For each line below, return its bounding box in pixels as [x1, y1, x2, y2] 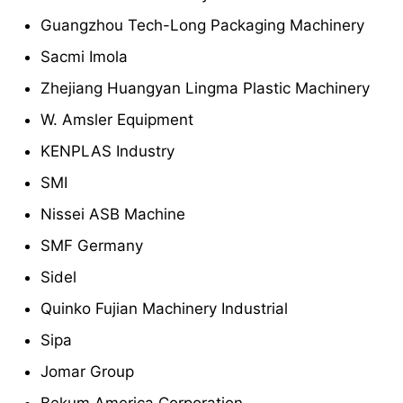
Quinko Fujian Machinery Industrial [40, 300, 288, 318]
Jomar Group [40, 363, 134, 381]
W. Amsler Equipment [40, 111, 193, 130]
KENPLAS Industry [40, 142, 175, 161]
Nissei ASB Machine [40, 205, 185, 224]
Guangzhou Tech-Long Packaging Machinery [40, 16, 364, 35]
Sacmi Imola [40, 48, 128, 67]
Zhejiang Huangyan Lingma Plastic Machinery [40, 79, 370, 98]
